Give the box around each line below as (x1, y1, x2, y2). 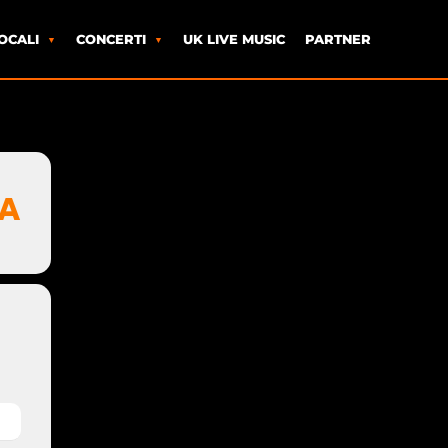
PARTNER (304, 30, 371, 47)
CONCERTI (75, 30, 146, 47)
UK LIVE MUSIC (182, 30, 285, 47)
